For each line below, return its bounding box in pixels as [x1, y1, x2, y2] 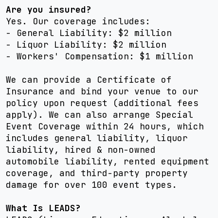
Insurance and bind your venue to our [6, 86, 199, 97]
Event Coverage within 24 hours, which [6, 121, 204, 132]
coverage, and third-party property [6, 167, 188, 179]
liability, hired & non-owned [6, 144, 156, 155]
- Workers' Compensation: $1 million [6, 51, 193, 62]
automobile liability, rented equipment [6, 156, 209, 167]
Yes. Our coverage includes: [6, 16, 150, 27]
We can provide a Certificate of [6, 74, 172, 85]
